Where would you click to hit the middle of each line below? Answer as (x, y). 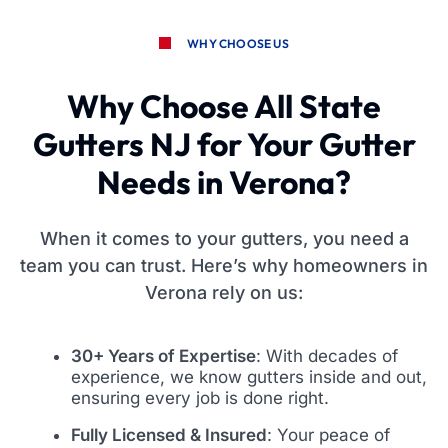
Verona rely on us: (224, 292)
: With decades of (327, 355)
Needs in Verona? (224, 181)
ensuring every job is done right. (200, 397)
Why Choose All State (224, 105)
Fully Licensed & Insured (169, 434)
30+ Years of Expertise (163, 355)
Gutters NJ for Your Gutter (224, 143)
